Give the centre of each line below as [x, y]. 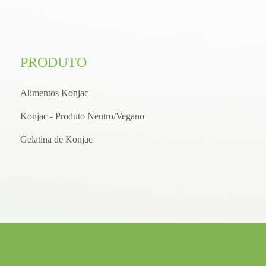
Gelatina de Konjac [56, 139]
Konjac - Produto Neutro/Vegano [82, 116]
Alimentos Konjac [54, 93]
